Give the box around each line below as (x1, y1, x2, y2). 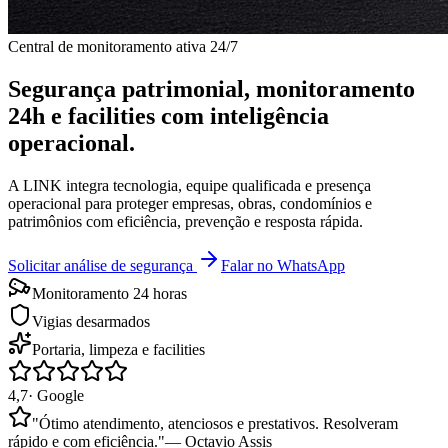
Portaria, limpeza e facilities (32, 340, 205, 358)
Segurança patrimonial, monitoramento (8, 75, 415, 102)
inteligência (210, 102, 329, 129)
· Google (28, 386, 84, 404)
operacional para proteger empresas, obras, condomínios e (8, 194, 372, 212)
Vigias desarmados (32, 312, 150, 330)
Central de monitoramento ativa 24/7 (8, 38, 238, 55)
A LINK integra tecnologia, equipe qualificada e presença (8, 176, 371, 194)
